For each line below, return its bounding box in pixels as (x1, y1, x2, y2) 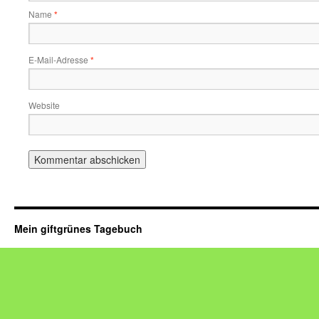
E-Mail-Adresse (28, 53, 90, 66)
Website (28, 99, 60, 111)
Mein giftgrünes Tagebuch (14, 221, 142, 236)
